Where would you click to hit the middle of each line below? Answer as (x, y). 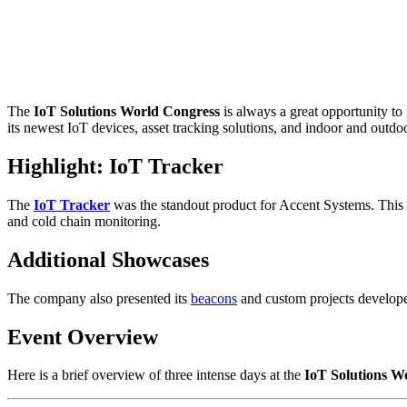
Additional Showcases (108, 259)
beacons (214, 298)
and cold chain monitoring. (84, 221)
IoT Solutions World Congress (127, 111)
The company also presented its (99, 298)
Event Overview (83, 337)
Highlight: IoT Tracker (115, 166)
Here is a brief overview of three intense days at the (156, 375)
